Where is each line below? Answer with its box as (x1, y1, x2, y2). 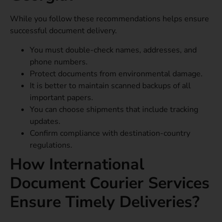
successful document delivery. (10, 25, 117, 37)
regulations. (30, 139, 72, 151)
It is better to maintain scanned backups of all (30, 80, 191, 91)
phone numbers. (30, 56, 88, 67)
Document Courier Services (10, 172, 210, 194)
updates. (30, 115, 60, 127)
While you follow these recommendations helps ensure (10, 13, 209, 25)
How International (10, 153, 144, 175)
